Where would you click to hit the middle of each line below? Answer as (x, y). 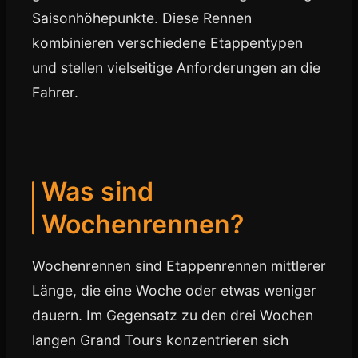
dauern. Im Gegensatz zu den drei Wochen (173, 315)
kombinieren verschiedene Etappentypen (167, 43)
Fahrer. (55, 92)
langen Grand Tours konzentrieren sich (160, 340)
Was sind (97, 191)
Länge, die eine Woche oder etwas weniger (174, 290)
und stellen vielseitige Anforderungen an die (176, 68)
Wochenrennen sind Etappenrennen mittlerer (179, 266)
